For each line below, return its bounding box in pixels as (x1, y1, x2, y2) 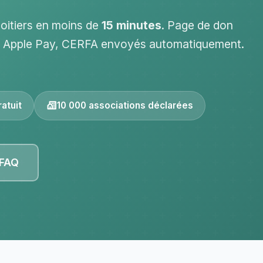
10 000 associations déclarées (57, 100, 193, 111)
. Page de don (161, 18, 233, 32)
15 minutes (102, 18, 161, 32)
